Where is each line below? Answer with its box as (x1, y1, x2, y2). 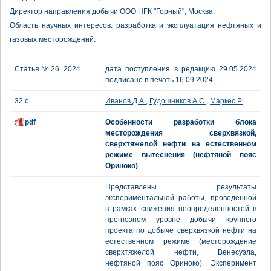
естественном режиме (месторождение (105, 237, 256, 246)
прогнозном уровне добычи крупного (105, 215, 256, 224)
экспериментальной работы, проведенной (105, 194, 256, 202)
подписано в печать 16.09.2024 (105, 76, 213, 84)
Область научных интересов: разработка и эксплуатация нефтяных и (10, 21, 261, 30)
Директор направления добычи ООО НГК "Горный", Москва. (10, 7, 215, 16)
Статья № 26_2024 (15, 65, 80, 73)
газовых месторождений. (10, 35, 96, 44)
